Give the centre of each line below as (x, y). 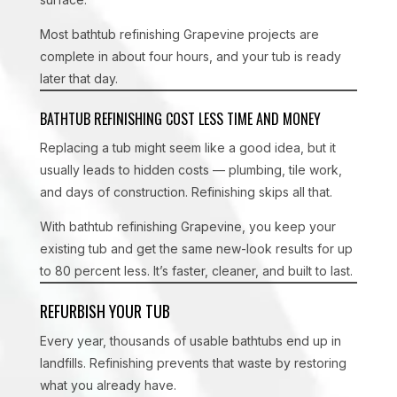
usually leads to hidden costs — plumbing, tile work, (191, 170)
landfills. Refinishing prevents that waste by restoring (193, 363)
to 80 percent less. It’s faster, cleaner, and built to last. (196, 271)
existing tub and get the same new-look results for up (196, 249)
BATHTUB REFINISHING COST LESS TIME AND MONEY (182, 119)
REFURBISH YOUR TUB (105, 311)
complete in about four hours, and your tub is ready (190, 56)
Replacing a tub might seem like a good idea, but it (187, 148)
